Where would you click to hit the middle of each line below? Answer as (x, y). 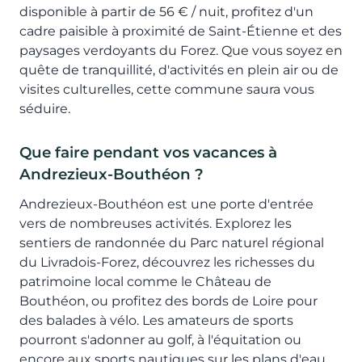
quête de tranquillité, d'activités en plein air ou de (179, 69)
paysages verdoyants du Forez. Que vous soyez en (181, 50)
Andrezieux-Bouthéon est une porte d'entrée (166, 204)
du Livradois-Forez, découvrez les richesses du (167, 262)
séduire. (45, 108)
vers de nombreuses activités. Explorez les (156, 223)
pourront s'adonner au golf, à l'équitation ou (160, 339)
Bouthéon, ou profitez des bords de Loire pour (168, 301)
